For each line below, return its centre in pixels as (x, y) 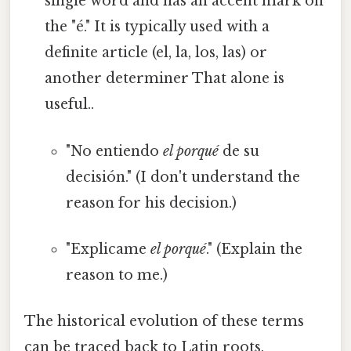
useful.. (70, 105)
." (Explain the (254, 249)
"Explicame (108, 249)
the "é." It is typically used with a (157, 27)
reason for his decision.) (151, 203)
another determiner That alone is (165, 79)
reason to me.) (116, 275)
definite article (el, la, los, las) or (156, 53)
